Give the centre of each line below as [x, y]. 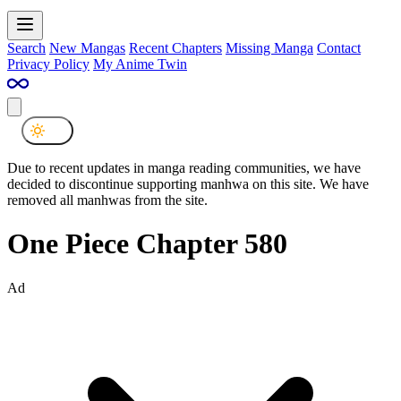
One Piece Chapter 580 [147, 244]
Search [26, 47]
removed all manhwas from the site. [107, 200]
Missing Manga [269, 47]
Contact [339, 47]
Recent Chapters [175, 47]
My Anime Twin [140, 64]
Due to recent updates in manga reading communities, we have [184, 167]
